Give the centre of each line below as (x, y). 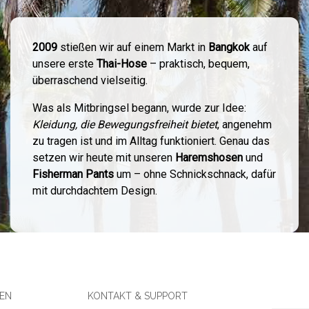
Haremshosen (209, 158)
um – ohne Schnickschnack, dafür (195, 174)
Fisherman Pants (73, 174)
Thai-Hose (121, 64)
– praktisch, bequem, (198, 64)
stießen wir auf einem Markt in (132, 47)
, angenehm (244, 124)
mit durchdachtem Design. (94, 191)
